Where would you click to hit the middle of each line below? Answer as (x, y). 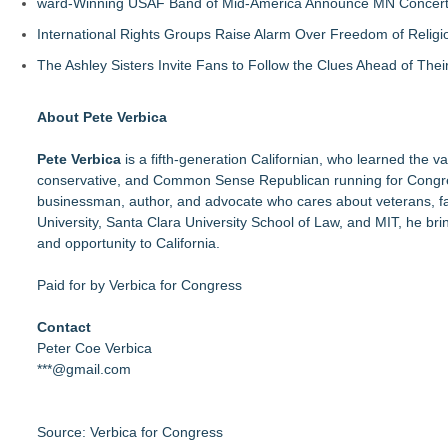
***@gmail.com (84, 368)
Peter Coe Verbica (94, 347)
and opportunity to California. (128, 242)
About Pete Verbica (102, 116)
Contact (64, 326)
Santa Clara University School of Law (222, 221)
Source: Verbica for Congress (130, 431)
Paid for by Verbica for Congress (139, 284)
